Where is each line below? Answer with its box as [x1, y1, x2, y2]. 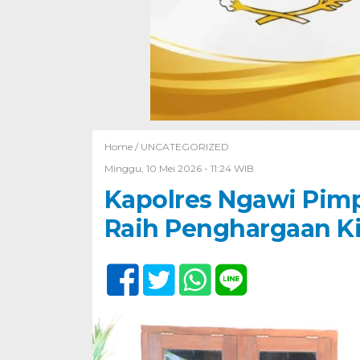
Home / [104, 141, 141, 153]
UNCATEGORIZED [140, 141, 229, 153]
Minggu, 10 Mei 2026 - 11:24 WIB [104, 162, 254, 175]
